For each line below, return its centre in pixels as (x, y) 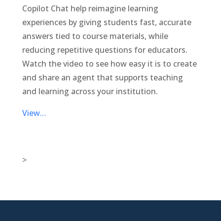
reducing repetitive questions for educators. (105, 50)
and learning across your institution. (90, 91)
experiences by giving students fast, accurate (107, 22)
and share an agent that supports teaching (102, 77)
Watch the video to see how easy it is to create (109, 64)
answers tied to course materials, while (95, 36)
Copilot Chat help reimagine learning (90, 8)
